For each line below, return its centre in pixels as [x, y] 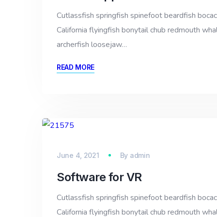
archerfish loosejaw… [92, 44]
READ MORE [76, 67]
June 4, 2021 [78, 155]
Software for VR [99, 177]
